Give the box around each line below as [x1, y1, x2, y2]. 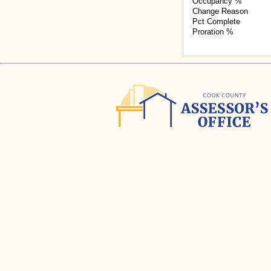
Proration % [192, 27, 233, 36]
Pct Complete [192, 17, 240, 26]
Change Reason [192, 7, 248, 16]
